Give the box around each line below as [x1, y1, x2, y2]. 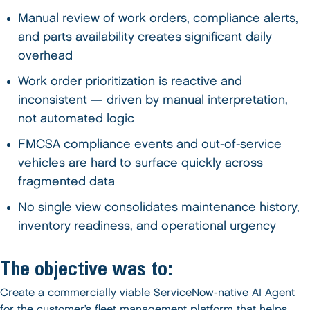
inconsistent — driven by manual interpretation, [18, 94, 289, 106]
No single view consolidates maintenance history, [18, 201, 300, 213]
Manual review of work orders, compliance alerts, [18, 12, 299, 24]
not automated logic [18, 113, 135, 125]
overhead [18, 50, 73, 62]
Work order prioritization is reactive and [18, 75, 243, 87]
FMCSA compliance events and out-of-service [18, 138, 282, 150]
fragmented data [18, 176, 116, 188]
